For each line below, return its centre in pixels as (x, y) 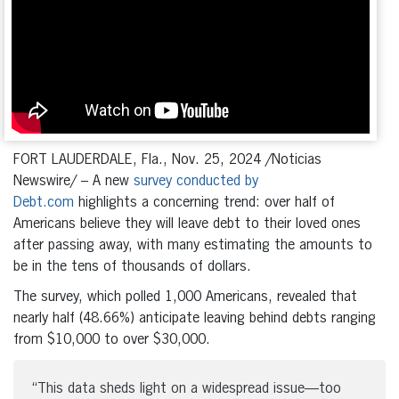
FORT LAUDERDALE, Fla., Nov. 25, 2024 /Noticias (167, 160)
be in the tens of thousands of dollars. (132, 267)
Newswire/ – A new (73, 181)
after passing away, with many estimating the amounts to (193, 245)
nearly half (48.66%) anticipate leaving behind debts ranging (195, 318)
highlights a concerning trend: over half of (204, 203)
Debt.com (44, 203)
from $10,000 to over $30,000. (112, 340)
